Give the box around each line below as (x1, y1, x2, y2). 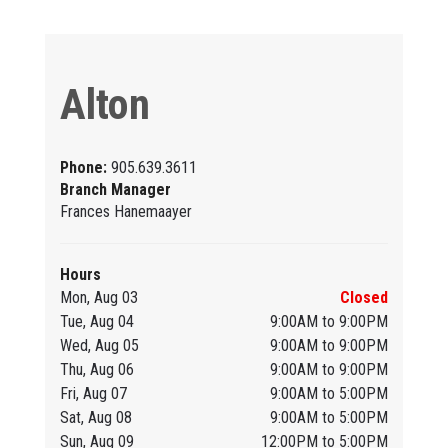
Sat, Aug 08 (59, 407, 132, 427)
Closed (339, 287, 388, 307)
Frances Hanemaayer (59, 201, 192, 221)
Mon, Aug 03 (59, 287, 138, 307)
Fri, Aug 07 (59, 383, 127, 403)
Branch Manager (59, 179, 171, 199)
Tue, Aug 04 (59, 311, 134, 331)
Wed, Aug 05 (59, 335, 139, 355)
